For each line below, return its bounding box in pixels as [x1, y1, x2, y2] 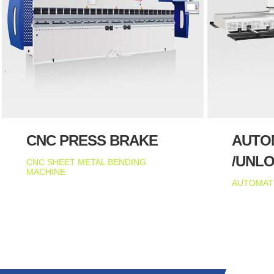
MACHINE [26, 166, 66, 177]
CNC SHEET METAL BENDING [26, 157, 147, 167]
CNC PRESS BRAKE [26, 131, 158, 149]
